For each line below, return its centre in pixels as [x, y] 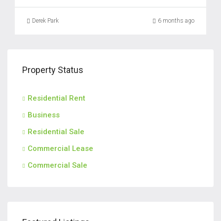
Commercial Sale [57, 165]
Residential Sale [56, 132]
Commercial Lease [60, 148]
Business [44, 115]
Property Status [53, 70]
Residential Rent [56, 98]
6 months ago [176, 21]
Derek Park [45, 21]
